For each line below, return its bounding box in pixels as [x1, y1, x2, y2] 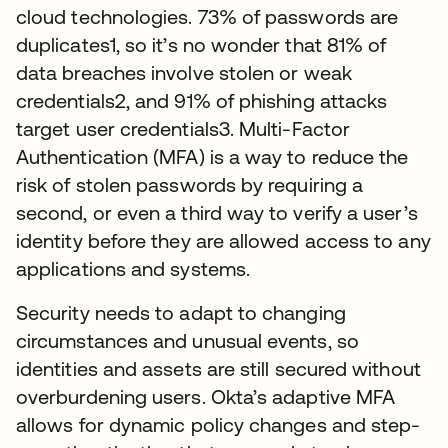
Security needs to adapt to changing [16, 300, 346, 324]
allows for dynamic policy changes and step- [16, 412, 421, 436]
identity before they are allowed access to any [16, 228, 431, 252]
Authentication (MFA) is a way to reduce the [16, 144, 409, 168]
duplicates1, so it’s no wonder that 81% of [16, 32, 387, 56]
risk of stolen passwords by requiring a [16, 172, 364, 196]
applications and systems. [16, 256, 251, 280]
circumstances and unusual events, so [16, 328, 359, 352]
